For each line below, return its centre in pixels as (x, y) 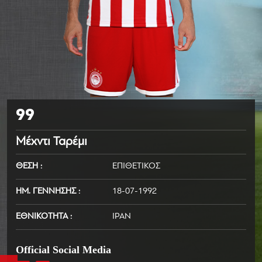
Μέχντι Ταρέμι (51, 142)
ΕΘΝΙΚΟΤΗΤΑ (43, 217)
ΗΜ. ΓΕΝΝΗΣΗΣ (47, 192)
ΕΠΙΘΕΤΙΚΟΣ (136, 167)
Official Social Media (63, 250)
